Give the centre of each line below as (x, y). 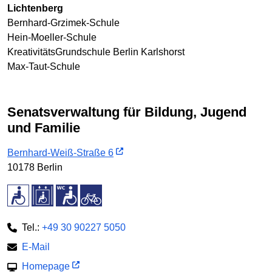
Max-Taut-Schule (44, 66)
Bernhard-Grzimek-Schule (63, 22)
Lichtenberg (35, 8)
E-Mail (36, 247)
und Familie (44, 127)
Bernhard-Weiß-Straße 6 (60, 153)
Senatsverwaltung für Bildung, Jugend (12, 112)
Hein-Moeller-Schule (52, 37)
